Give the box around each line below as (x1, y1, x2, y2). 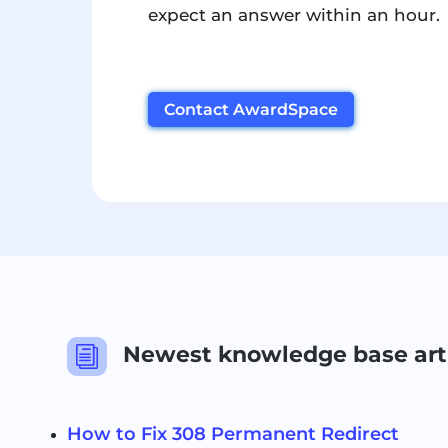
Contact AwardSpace (163, 100, 338, 120)
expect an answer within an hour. (147, 5, 440, 26)
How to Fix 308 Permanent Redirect (67, 422, 400, 445)
